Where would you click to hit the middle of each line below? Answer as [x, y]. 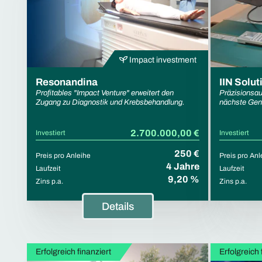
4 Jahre [183, 166]
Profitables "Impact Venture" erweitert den [105, 93]
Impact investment [162, 60]
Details [118, 206]
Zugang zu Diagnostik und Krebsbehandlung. [110, 102]
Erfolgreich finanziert [73, 251]
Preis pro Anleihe [63, 155]
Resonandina [67, 82]
